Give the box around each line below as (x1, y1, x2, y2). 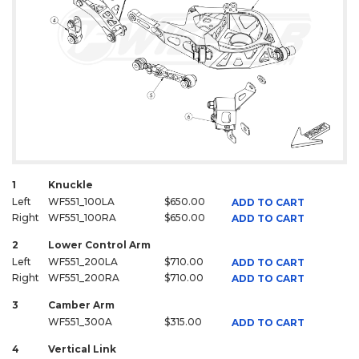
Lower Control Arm (48, 239, 151, 252)
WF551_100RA (48, 212, 116, 224)
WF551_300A (48, 316, 112, 329)
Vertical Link (48, 343, 116, 356)
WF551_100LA (48, 196, 115, 208)
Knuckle (48, 179, 93, 192)
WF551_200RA (48, 272, 119, 284)
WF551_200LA (48, 256, 118, 268)
